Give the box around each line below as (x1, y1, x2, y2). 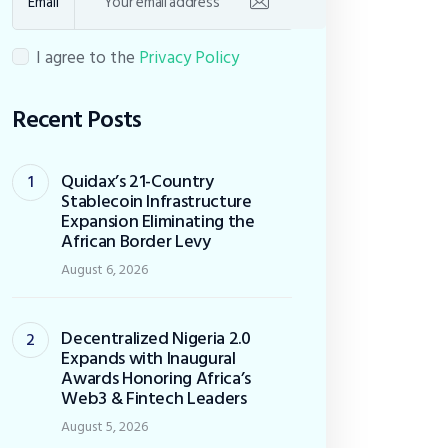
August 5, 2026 (61, 415, 149, 439)
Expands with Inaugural (61, 344, 236, 374)
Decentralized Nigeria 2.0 (61, 324, 251, 354)
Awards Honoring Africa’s (61, 364, 251, 394)
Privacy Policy (138, 44, 239, 73)
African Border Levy (61, 226, 211, 256)
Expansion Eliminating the (61, 206, 255, 236)
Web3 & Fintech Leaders (61, 384, 247, 414)
